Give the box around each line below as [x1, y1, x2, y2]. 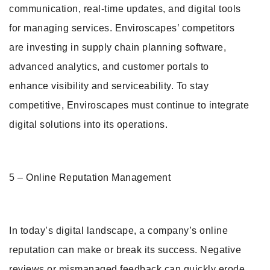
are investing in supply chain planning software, [9, 42, 226, 52]
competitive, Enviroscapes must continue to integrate [9, 100, 249, 110]
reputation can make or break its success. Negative [9, 245, 241, 255]
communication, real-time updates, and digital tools [9, 4, 241, 14]
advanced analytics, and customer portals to [9, 61, 209, 72]
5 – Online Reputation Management [9, 172, 171, 183]
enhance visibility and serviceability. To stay [9, 81, 209, 91]
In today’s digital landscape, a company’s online [9, 225, 228, 236]
